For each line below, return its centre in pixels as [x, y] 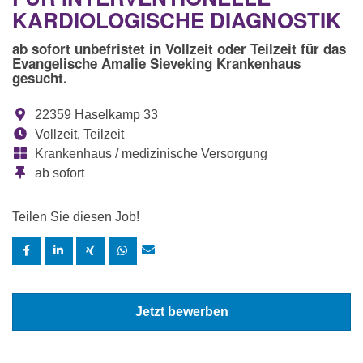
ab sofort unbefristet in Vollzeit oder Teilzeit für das [179, 49]
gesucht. [40, 78]
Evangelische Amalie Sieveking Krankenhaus [156, 64]
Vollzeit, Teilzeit [78, 135]
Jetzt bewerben [181, 312]
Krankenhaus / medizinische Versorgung [149, 154]
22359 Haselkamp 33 [95, 115]
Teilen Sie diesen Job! [76, 217]
